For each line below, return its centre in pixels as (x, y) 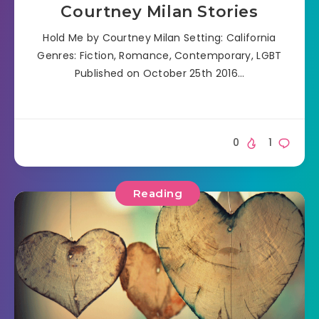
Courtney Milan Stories (159, 11)
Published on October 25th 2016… (159, 73)
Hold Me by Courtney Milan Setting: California (159, 37)
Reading (158, 193)
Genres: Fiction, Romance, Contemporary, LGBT (159, 55)
